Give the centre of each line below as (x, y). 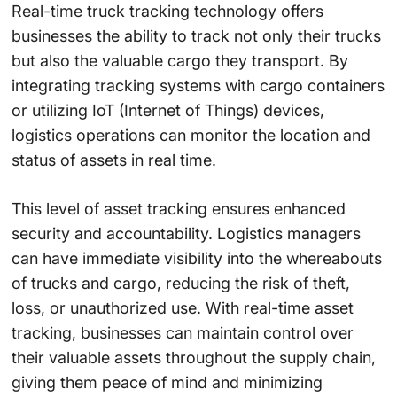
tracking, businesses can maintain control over (182, 333)
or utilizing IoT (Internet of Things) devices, (167, 111)
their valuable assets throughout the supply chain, (193, 358)
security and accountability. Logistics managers (186, 234)
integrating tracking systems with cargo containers (198, 86)
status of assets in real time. (113, 160)
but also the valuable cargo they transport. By (179, 61)
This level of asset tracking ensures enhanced (178, 209)
